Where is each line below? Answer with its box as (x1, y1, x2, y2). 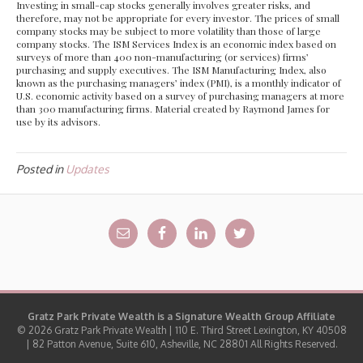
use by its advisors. (16, 115, 100, 129)
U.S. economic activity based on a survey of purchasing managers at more (16, 89, 344, 103)
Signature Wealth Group (175, 310, 294, 323)
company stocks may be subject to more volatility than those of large (16, 24, 321, 38)
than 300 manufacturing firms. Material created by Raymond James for (16, 102, 330, 116)
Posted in (16, 162, 66, 177)
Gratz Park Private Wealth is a (28, 310, 175, 323)
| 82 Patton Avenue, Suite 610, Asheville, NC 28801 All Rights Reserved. (25, 338, 338, 351)
